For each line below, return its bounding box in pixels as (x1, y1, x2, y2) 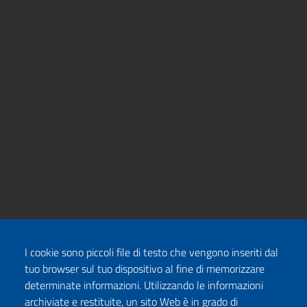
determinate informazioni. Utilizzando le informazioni (25, 277, 263, 293)
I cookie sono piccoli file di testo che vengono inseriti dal (25, 244, 278, 260)
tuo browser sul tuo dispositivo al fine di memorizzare (25, 260, 265, 277)
